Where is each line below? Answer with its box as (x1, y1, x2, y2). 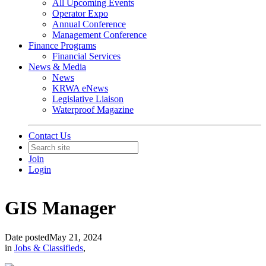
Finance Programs (28, 40, 96, 50)
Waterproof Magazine (52, 104, 134, 115)
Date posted (5, 232, 49, 242)
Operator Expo (52, 8, 108, 18)
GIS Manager (5, 197, 116, 219)
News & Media (28, 62, 86, 72)
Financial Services (52, 51, 121, 61)
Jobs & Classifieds (14, 242, 83, 253)
